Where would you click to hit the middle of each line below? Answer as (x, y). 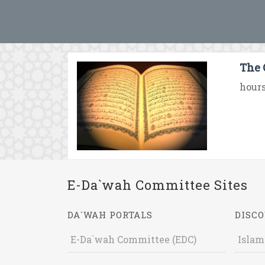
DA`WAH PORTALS (110, 215)
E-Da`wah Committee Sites (158, 185)
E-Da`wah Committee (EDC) (133, 239)
